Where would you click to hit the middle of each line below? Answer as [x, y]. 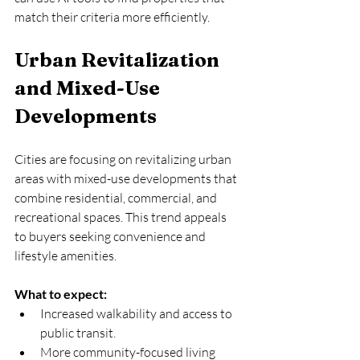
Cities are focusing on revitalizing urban [124, 159]
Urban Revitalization [119, 59]
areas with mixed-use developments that [127, 178]
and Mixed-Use [89, 88]
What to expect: [61, 293]
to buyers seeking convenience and [111, 236]
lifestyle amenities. [65, 255]
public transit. [80, 332]
